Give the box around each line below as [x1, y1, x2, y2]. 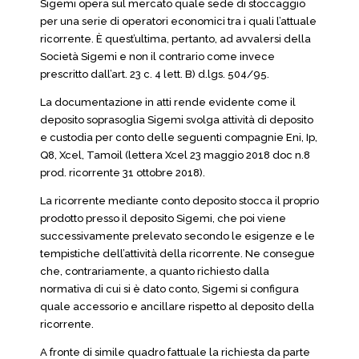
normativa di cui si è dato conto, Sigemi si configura [40, 283, 299, 295]
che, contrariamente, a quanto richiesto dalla [40, 265, 269, 277]
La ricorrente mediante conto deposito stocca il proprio [40, 195, 319, 207]
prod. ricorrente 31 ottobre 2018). [40, 167, 205, 179]
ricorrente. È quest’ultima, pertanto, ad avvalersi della [40, 33, 311, 45]
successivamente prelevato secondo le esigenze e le [40, 230, 315, 242]
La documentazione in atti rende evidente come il [40, 96, 296, 108]
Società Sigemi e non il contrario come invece [40, 50, 275, 63]
